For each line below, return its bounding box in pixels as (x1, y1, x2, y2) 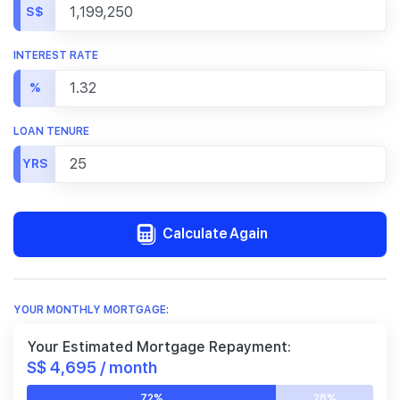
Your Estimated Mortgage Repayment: (27, 338, 291, 356)
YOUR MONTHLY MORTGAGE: (13, 304, 169, 317)
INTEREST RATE (13, 48, 98, 62)
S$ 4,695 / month (27, 356, 157, 378)
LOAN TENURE (13, 124, 89, 137)
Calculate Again (159, 223, 268, 243)
